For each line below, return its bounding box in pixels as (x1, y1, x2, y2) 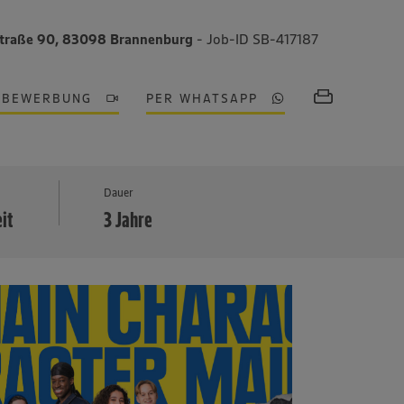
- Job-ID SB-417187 (197, 30, 319, 48)
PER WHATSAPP (146, 90, 259, 106)
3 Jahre (104, 207, 153, 233)
